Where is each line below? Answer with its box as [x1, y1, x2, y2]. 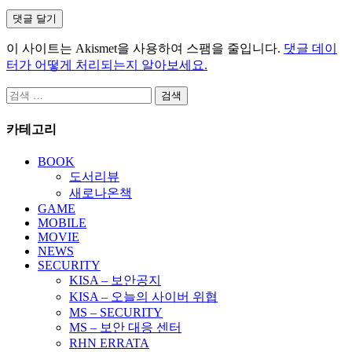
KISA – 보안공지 [69, 273, 161, 288]
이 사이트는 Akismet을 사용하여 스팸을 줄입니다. [6, 41, 284, 55]
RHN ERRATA [69, 336, 149, 350]
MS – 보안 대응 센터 [69, 321, 181, 335]
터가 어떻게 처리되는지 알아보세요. [6, 57, 207, 71]
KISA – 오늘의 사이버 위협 [69, 290, 218, 304]
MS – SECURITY [69, 306, 163, 320]
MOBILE [38, 216, 86, 230]
